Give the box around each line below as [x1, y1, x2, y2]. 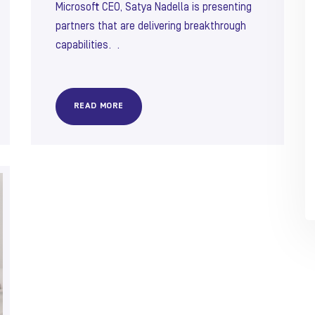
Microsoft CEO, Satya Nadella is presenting [56, 2, 252, 13]
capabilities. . [56, 40, 120, 51]
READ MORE [73, 103, 124, 110]
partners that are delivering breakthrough [56, 21, 246, 32]
